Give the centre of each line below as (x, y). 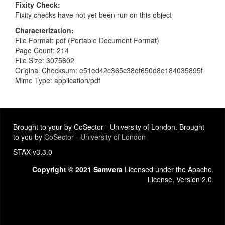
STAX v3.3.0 (33, 152)
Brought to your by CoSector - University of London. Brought (109, 127)
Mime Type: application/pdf (58, 80)
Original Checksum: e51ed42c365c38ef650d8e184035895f (109, 70)
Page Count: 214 (42, 50)
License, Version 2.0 (180, 179)
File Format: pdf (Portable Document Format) (87, 40)
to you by (29, 137)
